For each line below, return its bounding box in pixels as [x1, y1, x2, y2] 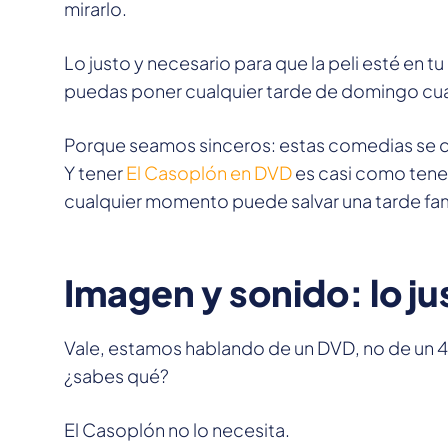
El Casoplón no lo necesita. [64, 418, 290, 442]
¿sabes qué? [64, 364, 169, 388]
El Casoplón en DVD [126, 161, 292, 185]
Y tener [64, 161, 126, 185]
